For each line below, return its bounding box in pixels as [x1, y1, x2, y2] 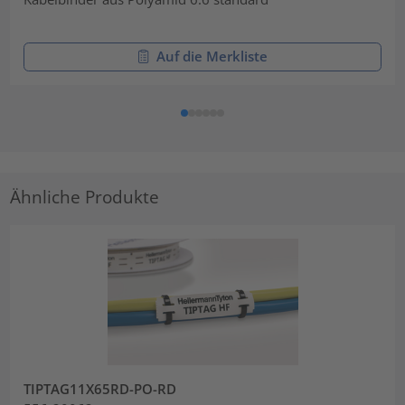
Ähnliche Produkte [10, 184, 160, 208]
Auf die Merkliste [155, 47, 268, 66]
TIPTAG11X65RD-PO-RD [24, 379, 177, 398]
